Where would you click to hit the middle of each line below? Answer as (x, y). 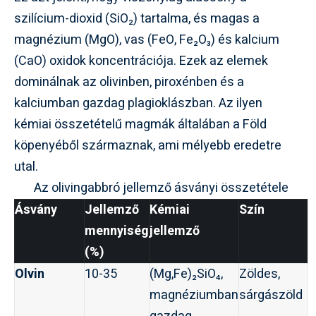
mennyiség (117, 231)
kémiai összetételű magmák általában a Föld (140, 124)
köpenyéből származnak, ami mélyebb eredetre (148, 145)
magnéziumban (194, 295)
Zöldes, (260, 274)
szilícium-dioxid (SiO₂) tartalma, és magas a (137, 18)
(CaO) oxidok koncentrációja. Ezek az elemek (141, 61)
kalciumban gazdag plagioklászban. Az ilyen (138, 103)
